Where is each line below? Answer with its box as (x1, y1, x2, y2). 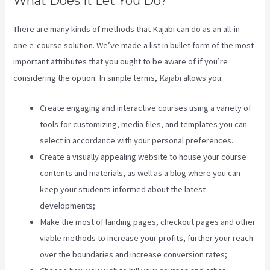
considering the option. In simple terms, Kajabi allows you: (13, 72, 224, 83)
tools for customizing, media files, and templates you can (40, 119, 248, 130)
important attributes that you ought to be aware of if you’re (13, 55, 228, 67)
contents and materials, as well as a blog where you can (40, 168, 241, 179)
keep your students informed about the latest (40, 184, 206, 195)
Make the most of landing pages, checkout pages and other (40, 216, 256, 228)
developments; (40, 200, 96, 212)
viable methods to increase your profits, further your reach (40, 233, 254, 244)
